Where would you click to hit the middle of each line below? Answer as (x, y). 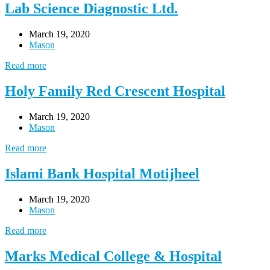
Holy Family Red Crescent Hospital (115, 91)
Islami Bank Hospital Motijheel (102, 173)
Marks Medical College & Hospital (113, 256)
